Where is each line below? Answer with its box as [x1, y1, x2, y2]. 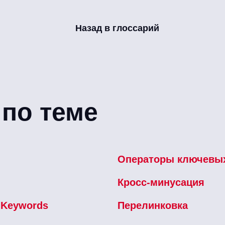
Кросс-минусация [118, 176, 204, 188]
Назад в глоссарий [75, 23, 159, 34]
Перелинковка [118, 199, 188, 211]
